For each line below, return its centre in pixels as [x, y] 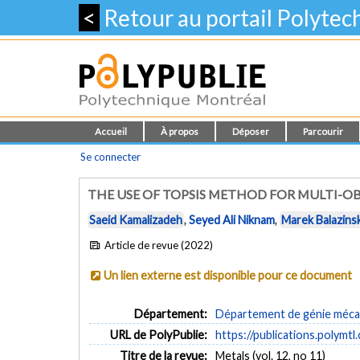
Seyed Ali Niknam [232, 220]
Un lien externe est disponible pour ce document [228, 275]
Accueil [111, 131]
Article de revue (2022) [158, 245]
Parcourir [323, 131]
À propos [180, 131]
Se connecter [110, 157]
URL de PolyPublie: [159, 335]
